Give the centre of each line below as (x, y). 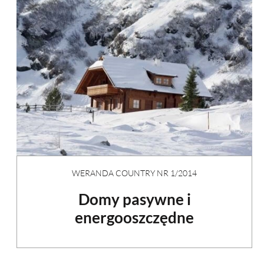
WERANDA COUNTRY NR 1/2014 (134, 173)
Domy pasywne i (134, 199)
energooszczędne (134, 217)
